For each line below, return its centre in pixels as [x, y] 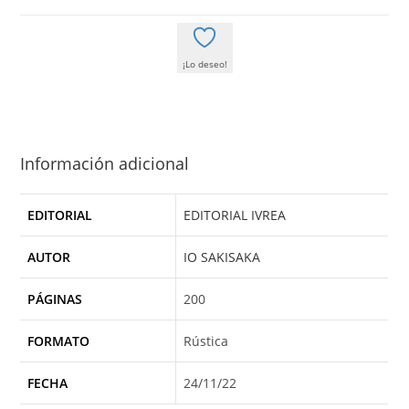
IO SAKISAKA [222, 257]
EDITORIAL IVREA [235, 215]
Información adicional [105, 163]
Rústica [206, 341]
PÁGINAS [55, 299]
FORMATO [59, 341]
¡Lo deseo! [204, 64]
